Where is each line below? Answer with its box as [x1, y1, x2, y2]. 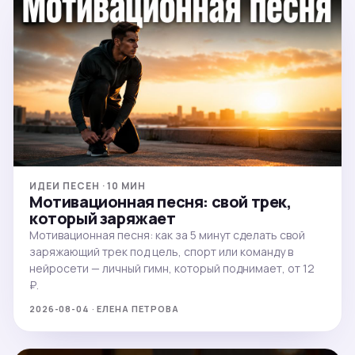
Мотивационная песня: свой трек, [29, 190, 292, 212]
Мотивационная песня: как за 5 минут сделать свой [29, 227, 305, 242]
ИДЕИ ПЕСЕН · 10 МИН [29, 178, 147, 193]
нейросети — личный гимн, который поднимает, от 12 [29, 260, 315, 276]
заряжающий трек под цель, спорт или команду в [29, 243, 293, 259]
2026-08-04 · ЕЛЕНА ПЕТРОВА [29, 302, 179, 315]
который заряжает [29, 207, 176, 229]
